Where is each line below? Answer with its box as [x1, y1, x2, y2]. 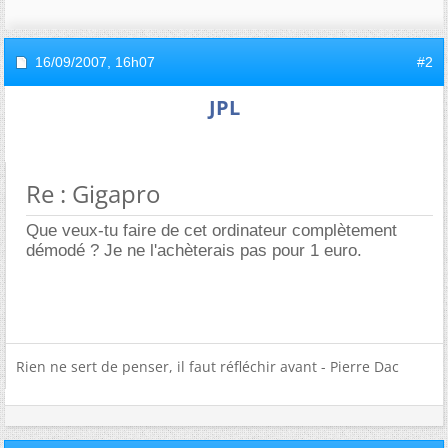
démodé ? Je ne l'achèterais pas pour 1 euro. [26, 241, 362, 260]
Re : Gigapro [26, 177, 160, 210]
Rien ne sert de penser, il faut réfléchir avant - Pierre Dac [16, 357, 399, 376]
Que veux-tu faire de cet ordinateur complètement [26, 221, 397, 240]
